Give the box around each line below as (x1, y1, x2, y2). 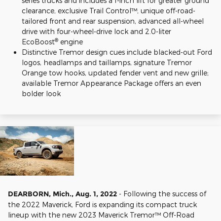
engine (58, 37, 83, 46)
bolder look (22, 89, 61, 98)
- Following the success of (119, 189, 206, 198)
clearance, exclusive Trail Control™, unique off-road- (22, 6, 195, 15)
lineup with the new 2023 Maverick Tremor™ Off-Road (8, 210, 194, 219)
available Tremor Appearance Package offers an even (22, 78, 201, 87)
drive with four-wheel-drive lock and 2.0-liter (22, 27, 171, 36)
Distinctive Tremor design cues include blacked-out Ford (22, 47, 212, 56)
